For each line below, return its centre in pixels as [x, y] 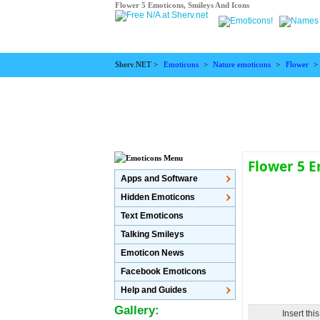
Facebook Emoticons [164, 271]
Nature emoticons [242, 65]
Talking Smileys [153, 234]
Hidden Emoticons [158, 197]
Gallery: [137, 310]
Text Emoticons [152, 216]
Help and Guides [154, 290]
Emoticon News [153, 253]
